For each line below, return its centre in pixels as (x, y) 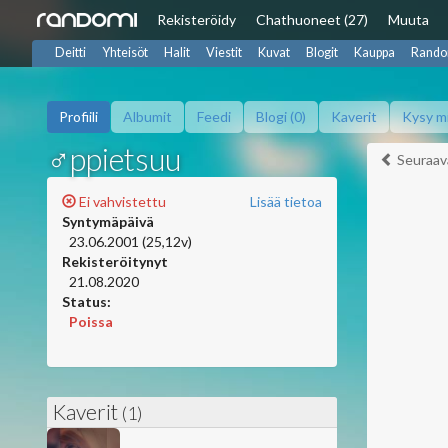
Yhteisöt (125, 52)
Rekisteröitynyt (115, 261)
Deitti (70, 52)
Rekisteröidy (196, 19)
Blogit (322, 52)
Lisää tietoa (286, 201)
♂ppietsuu (114, 159)
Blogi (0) (281, 116)
